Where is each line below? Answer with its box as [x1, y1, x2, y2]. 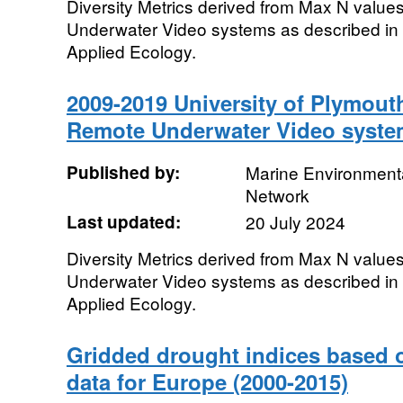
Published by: [66, 160, 180, 184]
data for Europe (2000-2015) [66, 366, 348, 397]
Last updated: [66, 210, 181, 234]
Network [245, 183, 309, 207]
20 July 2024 [245, 210, 345, 234]
